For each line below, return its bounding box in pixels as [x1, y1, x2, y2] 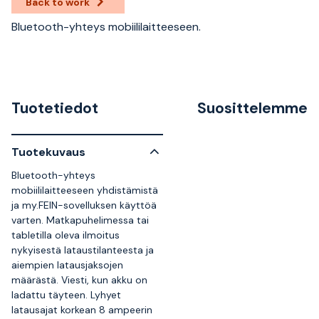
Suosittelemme [197, 98, 308, 118]
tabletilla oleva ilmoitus [11, 229, 120, 241]
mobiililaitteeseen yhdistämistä [11, 184, 158, 197]
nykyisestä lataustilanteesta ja [11, 244, 154, 256]
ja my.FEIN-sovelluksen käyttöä [11, 199, 157, 211]
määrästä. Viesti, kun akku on [11, 273, 147, 286]
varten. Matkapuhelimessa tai [11, 214, 149, 226]
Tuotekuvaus [11, 144, 85, 159]
